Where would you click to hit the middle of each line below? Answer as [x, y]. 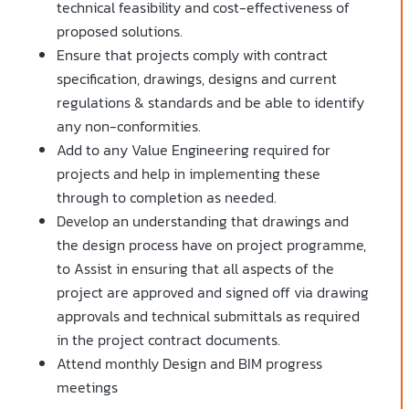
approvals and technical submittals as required [208, 316]
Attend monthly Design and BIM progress [189, 364]
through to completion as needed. [167, 198]
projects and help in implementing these [189, 174]
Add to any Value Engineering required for [194, 150]
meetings [87, 388]
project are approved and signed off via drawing [213, 293]
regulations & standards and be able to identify [210, 103]
